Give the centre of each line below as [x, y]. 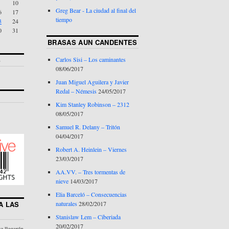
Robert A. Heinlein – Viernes [91, 150]
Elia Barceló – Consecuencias [91, 194]
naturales [67, 204]
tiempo [64, 20]
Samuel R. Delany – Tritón [88, 127]
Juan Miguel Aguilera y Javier [93, 82]
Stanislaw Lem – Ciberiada [88, 217]
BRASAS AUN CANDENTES [93, 42]
